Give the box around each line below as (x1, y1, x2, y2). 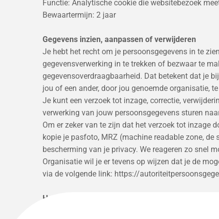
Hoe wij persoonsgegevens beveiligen (43, 193, 175, 203)
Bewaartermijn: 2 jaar (43, 10, 118, 20)
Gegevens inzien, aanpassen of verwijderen (43, 34, 196, 44)
